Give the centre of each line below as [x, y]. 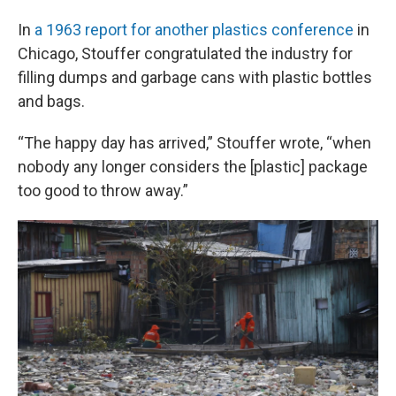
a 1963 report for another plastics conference [194, 30]
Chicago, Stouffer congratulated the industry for [185, 53]
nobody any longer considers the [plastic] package [193, 167]
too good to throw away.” [103, 190]
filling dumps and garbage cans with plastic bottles [195, 77]
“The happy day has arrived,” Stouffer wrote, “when [194, 143]
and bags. [51, 101]
